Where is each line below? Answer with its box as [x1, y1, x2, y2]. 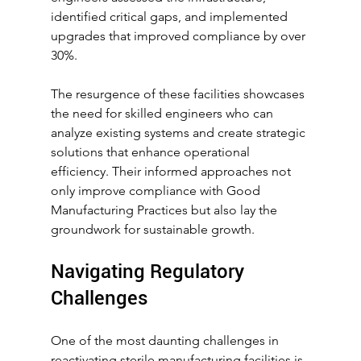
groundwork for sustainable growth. [50, 221, 255, 237]
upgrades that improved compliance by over [50, 27, 309, 44]
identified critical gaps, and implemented [50, 8, 291, 24]
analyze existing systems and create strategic [50, 124, 309, 140]
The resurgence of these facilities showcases [50, 85, 308, 102]
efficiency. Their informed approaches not [50, 163, 294, 179]
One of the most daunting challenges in [50, 332, 282, 348]
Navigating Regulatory [50, 259, 249, 283]
